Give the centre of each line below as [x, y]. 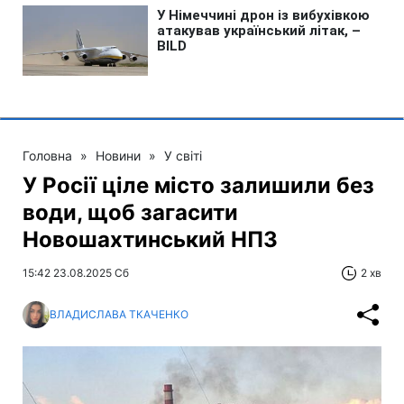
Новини [118, 155]
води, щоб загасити [130, 212]
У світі [183, 155]
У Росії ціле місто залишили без [198, 185]
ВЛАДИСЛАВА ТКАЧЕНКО [119, 314]
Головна [47, 155]
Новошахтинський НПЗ [150, 239]
